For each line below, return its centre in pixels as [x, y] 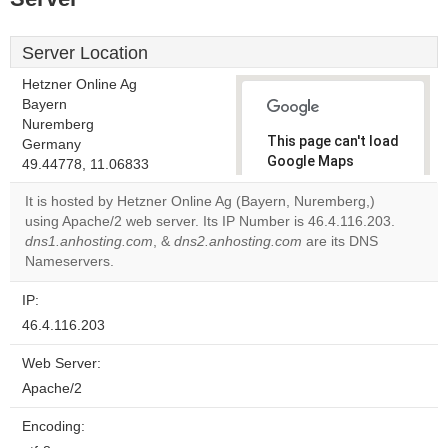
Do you [300, 224]
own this [305, 241]
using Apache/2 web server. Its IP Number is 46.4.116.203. [210, 221]
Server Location [85, 53]
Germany [51, 144]
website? [307, 258]
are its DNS [340, 241]
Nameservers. [69, 261]
